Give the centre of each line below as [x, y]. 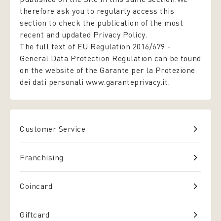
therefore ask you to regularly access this [97, 11]
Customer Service [53, 129]
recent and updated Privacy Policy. [83, 35]
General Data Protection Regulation [87, 58]
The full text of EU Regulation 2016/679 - [95, 46]
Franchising [42, 157]
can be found [178, 58]
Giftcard [35, 214]
